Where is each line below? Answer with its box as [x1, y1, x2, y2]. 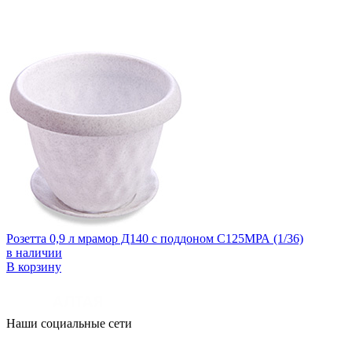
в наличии [6, 245, 62, 259]
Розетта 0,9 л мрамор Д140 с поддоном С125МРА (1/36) [6, 231, 303, 245]
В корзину [6, 259, 61, 273]
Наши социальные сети [6, 316, 132, 330]
